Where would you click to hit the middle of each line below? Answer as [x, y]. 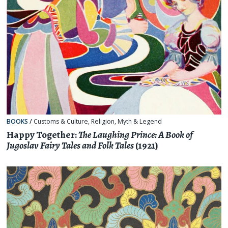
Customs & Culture [61, 122]
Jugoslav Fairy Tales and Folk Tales [70, 145]
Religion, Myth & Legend [127, 122]
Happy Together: [43, 135]
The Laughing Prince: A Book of [136, 135]
